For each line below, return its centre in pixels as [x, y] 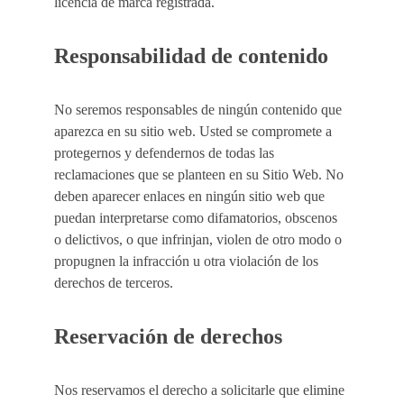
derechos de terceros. [114, 283]
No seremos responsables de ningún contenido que [200, 110]
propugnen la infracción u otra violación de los [188, 261]
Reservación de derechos [168, 336]
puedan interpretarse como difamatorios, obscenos [197, 218]
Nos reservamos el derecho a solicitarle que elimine [201, 390]
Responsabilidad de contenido [191, 56]
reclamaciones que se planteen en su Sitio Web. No [201, 174]
